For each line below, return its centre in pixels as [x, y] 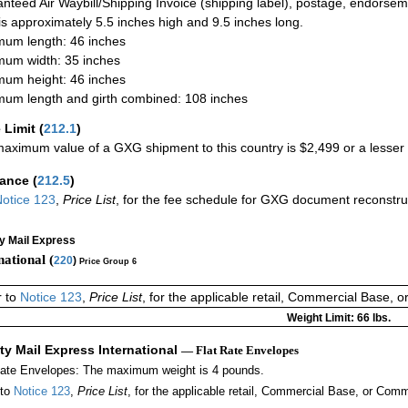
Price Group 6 [108, 261]
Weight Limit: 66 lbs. [338, 318]
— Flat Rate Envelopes [240, 351]
